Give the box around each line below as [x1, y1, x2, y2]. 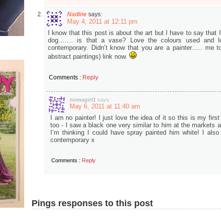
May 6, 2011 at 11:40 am [70, 103, 140, 110]
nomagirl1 [70, 97, 96, 103]
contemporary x [50, 136, 95, 144]
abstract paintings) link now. [48, 53, 129, 60]
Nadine [67, 11, 87, 18]
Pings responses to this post [32, 198, 153, 208]
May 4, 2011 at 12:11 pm [67, 18, 138, 25]
